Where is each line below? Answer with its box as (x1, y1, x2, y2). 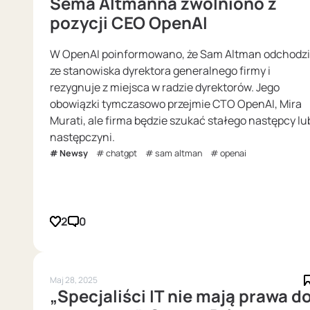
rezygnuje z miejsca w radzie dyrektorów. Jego (50, 80, 280, 95)
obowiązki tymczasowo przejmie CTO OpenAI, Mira (50, 96, 302, 112)
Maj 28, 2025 (50, 274, 98, 286)
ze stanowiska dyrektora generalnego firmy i (50, 63, 271, 79)
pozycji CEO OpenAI (50, 11, 208, 35)
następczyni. (50, 129, 115, 145)
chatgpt (106, 147, 137, 160)
